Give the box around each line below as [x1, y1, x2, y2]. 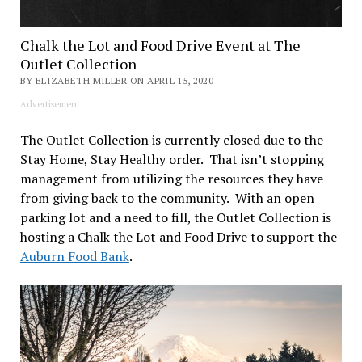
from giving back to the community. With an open [19, 189, 314, 208]
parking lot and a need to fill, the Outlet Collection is [19, 208, 331, 227]
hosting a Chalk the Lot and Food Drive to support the [19, 228, 337, 246]
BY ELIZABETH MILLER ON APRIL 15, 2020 [19, 74, 214, 87]
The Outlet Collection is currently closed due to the [19, 131, 323, 149]
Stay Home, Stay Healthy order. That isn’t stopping [19, 150, 324, 169]
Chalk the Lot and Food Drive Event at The [19, 36, 301, 56]
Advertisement [19, 99, 80, 111]
